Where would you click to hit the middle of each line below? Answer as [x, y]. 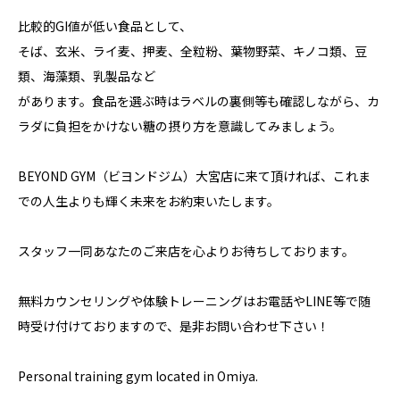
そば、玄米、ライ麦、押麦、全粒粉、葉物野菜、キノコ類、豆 [192, 51]
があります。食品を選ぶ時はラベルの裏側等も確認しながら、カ [199, 101]
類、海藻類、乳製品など [87, 76]
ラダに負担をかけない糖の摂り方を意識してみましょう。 [180, 126]
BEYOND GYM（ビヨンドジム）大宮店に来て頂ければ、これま [194, 176]
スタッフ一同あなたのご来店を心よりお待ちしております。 [186, 251]
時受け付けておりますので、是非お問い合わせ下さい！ [174, 326]
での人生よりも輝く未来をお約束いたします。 [149, 201]
